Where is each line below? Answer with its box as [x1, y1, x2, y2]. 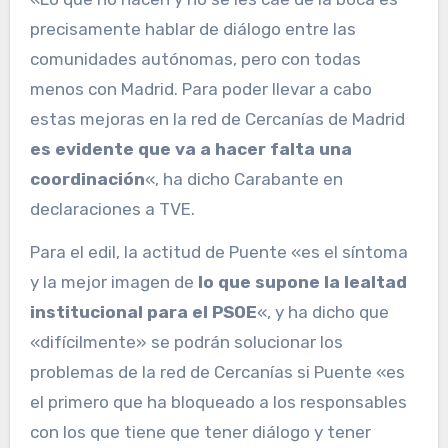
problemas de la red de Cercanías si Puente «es [29, 362, 405, 383]
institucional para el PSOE [29, 302, 257, 323]
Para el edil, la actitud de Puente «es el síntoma [29, 242, 408, 263]
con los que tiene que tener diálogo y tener [29, 422, 371, 443]
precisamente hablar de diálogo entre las [29, 19, 356, 40]
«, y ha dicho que [256, 302, 389, 323]
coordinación [29, 169, 145, 190]
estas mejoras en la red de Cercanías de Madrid [29, 109, 405, 130]
